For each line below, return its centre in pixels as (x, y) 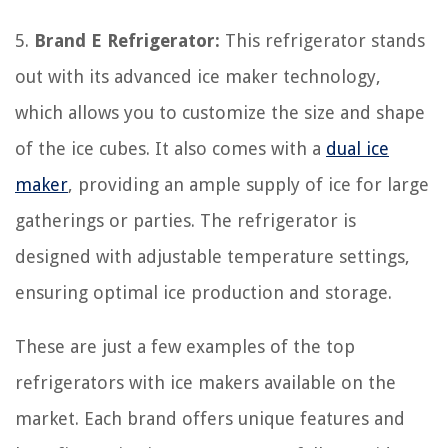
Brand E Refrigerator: (127, 40)
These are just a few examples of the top (185, 346)
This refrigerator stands (322, 40)
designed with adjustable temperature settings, (212, 256)
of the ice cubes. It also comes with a (170, 148)
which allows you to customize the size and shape (220, 112)
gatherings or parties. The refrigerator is (185, 220)
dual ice (357, 148)
